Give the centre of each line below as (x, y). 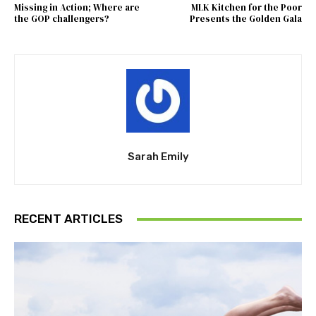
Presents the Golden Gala (245, 19)
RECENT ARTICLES (68, 219)
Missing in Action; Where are (77, 8)
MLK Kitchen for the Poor (246, 8)
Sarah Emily (158, 157)
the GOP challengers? (62, 19)
